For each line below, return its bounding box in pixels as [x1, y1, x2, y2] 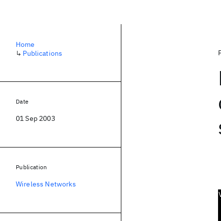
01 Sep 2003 [16, 114, 55, 123]
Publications [23, 49, 63, 58]
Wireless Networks [16, 180, 76, 188]
